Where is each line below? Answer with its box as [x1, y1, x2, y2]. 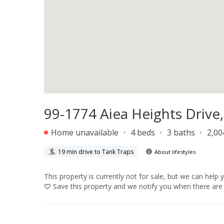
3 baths [167, 127, 195, 138]
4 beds [130, 127, 155, 138]
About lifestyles [154, 147, 195, 155]
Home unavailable [49, 127, 118, 138]
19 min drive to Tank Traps [58, 147, 133, 156]
